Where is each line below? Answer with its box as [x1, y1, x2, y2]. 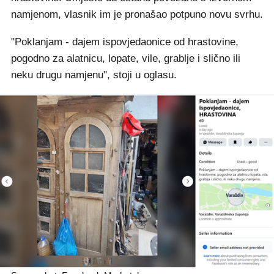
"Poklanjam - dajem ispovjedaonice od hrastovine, [11, 36, 239, 48]
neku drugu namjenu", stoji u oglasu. [11, 69, 177, 81]
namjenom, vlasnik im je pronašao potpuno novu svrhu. [11, 9, 263, 20]
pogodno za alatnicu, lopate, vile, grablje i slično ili [11, 53, 240, 64]
